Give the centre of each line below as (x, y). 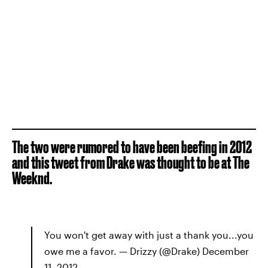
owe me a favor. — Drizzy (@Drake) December (147, 251)
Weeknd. (32, 178)
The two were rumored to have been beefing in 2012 (132, 147)
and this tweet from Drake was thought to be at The (131, 162)
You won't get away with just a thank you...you (149, 234)
